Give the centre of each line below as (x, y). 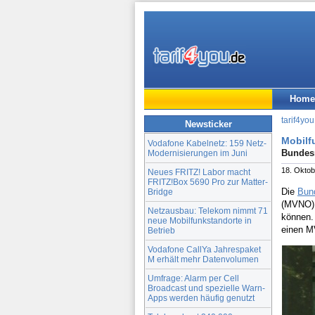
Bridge (160, 191)
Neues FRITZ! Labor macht (199, 172)
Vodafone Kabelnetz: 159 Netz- (207, 143)
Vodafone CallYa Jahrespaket (204, 249)
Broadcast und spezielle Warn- (206, 288)
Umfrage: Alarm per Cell (193, 278)
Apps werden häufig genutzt (201, 297)
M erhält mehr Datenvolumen (203, 259)
